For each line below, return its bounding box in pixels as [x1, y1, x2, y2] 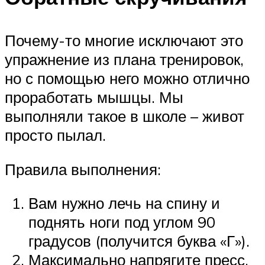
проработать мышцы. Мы [5, 88, 183, 106]
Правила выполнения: [5, 159, 161, 179]
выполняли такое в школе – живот [5, 106, 244, 125]
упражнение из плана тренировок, [5, 50, 244, 69]
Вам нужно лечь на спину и [28, 193, 220, 213]
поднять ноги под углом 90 [28, 212, 215, 232]
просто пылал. [5, 125, 106, 144]
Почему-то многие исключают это [5, 31, 243, 50]
